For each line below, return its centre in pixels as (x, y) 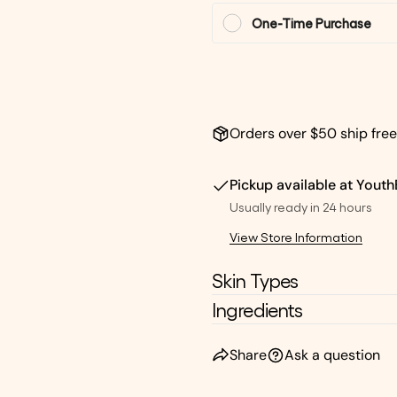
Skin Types (255, 280)
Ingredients (257, 309)
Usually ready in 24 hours (301, 206)
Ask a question (332, 355)
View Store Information (296, 237)
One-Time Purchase (311, 23)
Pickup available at (293, 185)
